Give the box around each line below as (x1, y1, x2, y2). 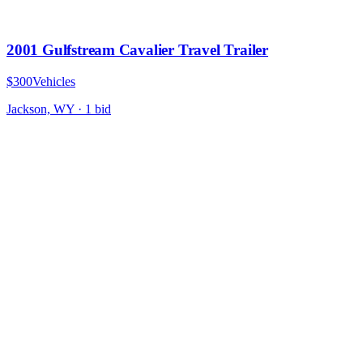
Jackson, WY (6, 101, 75, 116)
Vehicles (32, 74, 75, 88)
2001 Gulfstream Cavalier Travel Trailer (6, 41, 268, 58)
